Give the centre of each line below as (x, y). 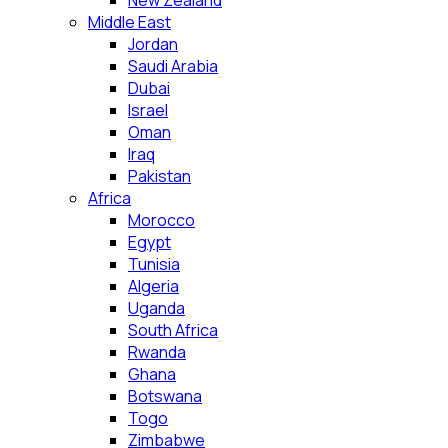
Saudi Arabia (173, 66)
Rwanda (157, 352)
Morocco (161, 220)
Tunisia (154, 264)
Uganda (156, 308)
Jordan (153, 44)
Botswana (165, 396)
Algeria (153, 286)
